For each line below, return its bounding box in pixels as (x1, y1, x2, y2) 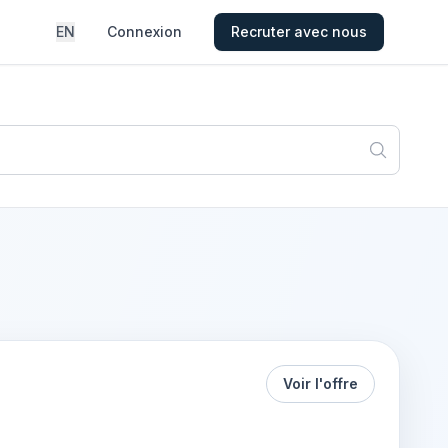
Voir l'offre (283, 375, 358, 392)
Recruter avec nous (230, 23, 367, 40)
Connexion (106, 23, 182, 40)
